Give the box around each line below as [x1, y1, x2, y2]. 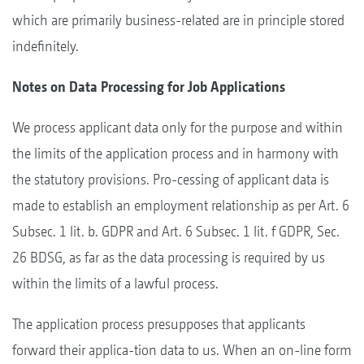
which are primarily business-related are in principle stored [12, 11, 344, 28]
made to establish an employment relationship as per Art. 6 [12, 196, 349, 214]
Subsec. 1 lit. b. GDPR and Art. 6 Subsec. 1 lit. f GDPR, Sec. [12, 222, 340, 240]
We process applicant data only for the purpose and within [12, 118, 343, 136]
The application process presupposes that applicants [12, 314, 305, 332]
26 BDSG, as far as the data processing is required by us [12, 248, 325, 266]
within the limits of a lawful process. [12, 274, 219, 292]
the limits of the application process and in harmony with [12, 144, 339, 162]
